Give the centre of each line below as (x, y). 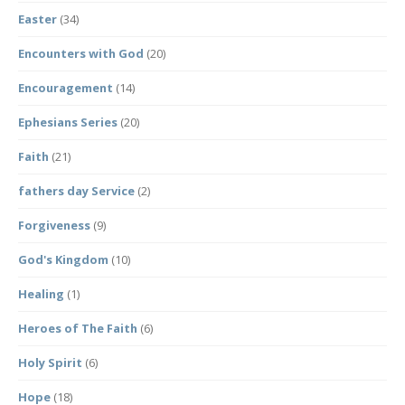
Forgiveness (54, 225)
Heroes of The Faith (78, 328)
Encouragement (66, 88)
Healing (41, 294)
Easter (38, 19)
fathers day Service (76, 191)
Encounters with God (81, 53)
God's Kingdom (63, 259)
